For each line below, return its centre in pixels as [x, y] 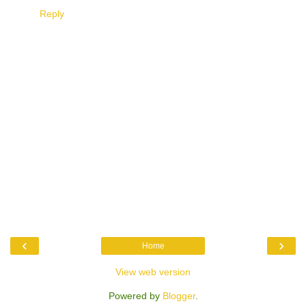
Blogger [179, 296]
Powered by [135, 296]
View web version [153, 272]
